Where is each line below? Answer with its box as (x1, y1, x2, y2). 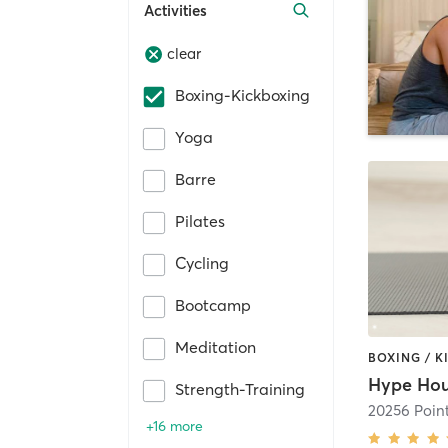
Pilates (175, 210, 225, 231)
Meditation (175, 336, 256, 357)
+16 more (146, 416, 203, 435)
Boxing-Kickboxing (175, 84, 310, 105)
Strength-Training (175, 378, 305, 399)
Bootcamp (175, 294, 251, 315)
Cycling (175, 252, 229, 273)
